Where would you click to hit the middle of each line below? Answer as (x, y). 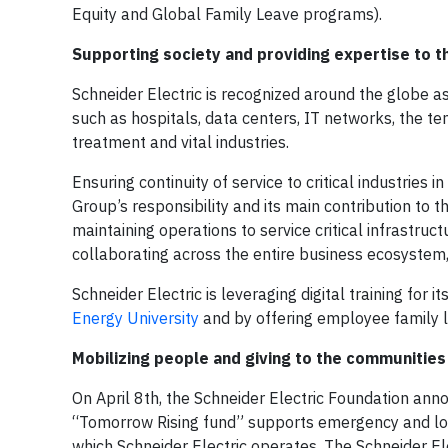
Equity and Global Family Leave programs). (227, 13)
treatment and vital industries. (182, 141)
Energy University (135, 317)
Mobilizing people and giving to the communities (259, 357)
